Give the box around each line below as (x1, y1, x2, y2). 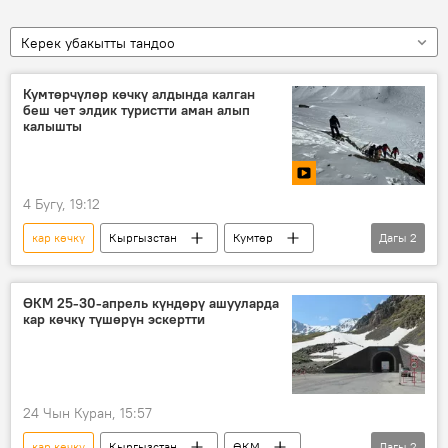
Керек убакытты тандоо (21, 34, 175, 52)
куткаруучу (32, 260, 92, 276)
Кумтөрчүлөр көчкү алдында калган (23, 85, 255, 103)
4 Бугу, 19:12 (23, 195, 100, 214)
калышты (23, 117, 82, 135)
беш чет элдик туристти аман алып (23, 101, 250, 119)
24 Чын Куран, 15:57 (23, 404, 152, 423)
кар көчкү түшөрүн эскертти (23, 310, 205, 329)
